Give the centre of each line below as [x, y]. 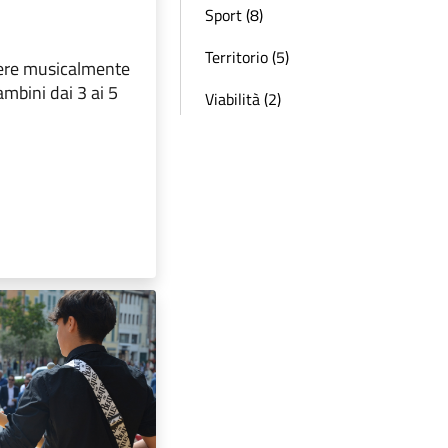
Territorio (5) [247, 57]
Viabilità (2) [243, 99]
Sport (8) [234, 15]
